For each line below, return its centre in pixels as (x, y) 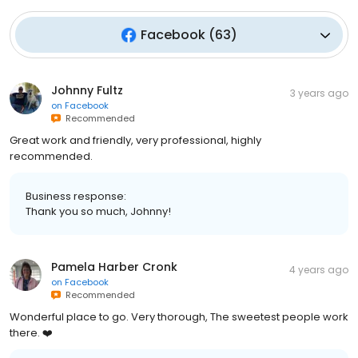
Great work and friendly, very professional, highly (135, 140)
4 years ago (319, 270)
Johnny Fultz (87, 90)
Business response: (76, 196)
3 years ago (319, 93)
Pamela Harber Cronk (114, 267)
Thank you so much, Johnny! (98, 211)
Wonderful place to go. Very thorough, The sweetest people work (179, 317)
